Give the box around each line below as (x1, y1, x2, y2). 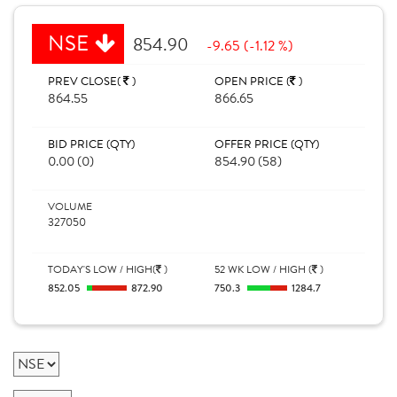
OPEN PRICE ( (214, 73, 290, 90)
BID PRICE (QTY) (48, 136, 135, 153)
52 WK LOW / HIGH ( (214, 261, 312, 277)
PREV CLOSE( (48, 73, 123, 90)
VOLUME (48, 198, 92, 214)
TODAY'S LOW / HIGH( (48, 261, 156, 277)
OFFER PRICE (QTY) (214, 136, 319, 153)
